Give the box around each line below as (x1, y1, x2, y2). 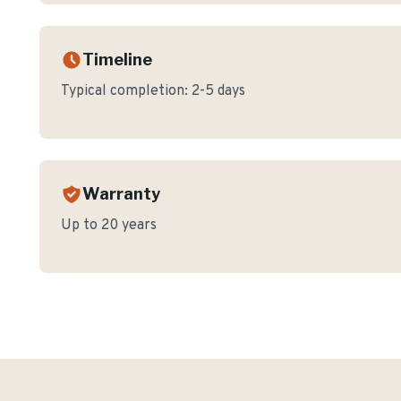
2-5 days (192, 82, 245, 100)
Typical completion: (61, 82, 192, 100)
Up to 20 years (61, 217, 157, 235)
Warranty (82, 184, 160, 203)
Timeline (82, 50, 152, 69)
